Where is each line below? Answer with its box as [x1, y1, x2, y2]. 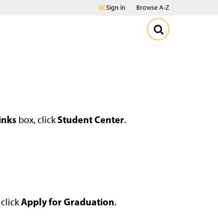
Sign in [106, 3, 126, 12]
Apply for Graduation [21, 196, 114, 208]
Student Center [57, 113, 124, 126]
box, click [17, 113, 57, 126]
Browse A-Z [136, 3, 169, 12]
